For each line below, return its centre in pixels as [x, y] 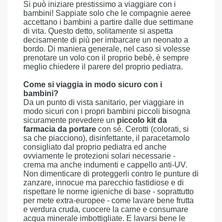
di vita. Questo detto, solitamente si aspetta [98, 31]
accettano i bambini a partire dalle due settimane [108, 22]
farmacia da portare [60, 129]
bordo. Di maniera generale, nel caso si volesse [107, 49]
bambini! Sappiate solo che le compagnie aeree [107, 13]
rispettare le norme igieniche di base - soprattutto [109, 192]
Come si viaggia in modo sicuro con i [93, 84]
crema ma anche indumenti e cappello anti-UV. [105, 165]
